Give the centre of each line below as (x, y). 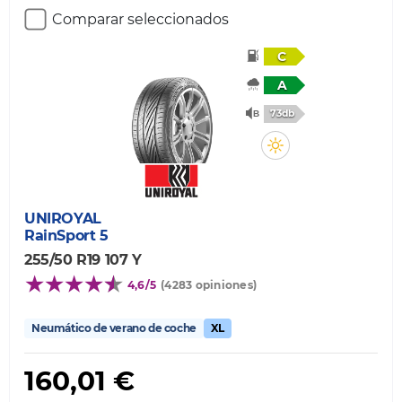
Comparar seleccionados (140, 19)
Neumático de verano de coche (114, 328)
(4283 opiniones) (209, 284)
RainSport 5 (66, 235)
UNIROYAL (63, 218)
